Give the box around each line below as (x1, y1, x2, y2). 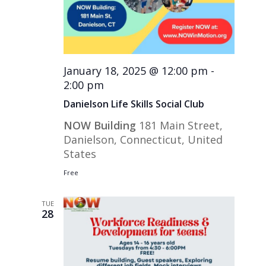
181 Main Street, (139, 118, 223, 132)
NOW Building (64, 118, 140, 132)
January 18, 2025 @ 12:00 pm (64, 63, 208, 78)
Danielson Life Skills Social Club (64, 97, 205, 110)
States (64, 146, 97, 161)
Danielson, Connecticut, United (64, 132, 223, 147)
